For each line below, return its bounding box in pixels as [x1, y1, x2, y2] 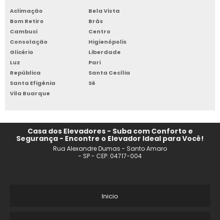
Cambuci [10, 27, 37, 36]
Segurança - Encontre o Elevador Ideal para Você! [16, 134, 204, 144]
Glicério [10, 48, 33, 56]
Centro [88, 27, 110, 36]
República [10, 69, 41, 77]
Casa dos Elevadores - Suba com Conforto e [27, 126, 193, 137]
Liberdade [88, 48, 121, 56]
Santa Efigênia [10, 79, 55, 87]
